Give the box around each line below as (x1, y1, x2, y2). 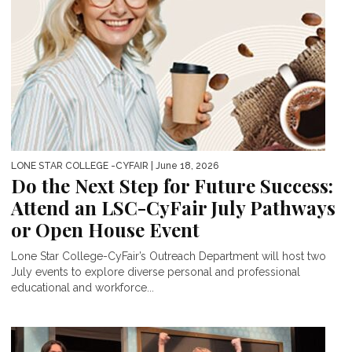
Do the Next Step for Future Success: (11, 173, 333, 199)
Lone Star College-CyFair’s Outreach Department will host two (11, 250, 326, 263)
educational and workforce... (11, 281, 154, 295)
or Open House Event (11, 217, 200, 243)
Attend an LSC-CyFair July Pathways (11, 195, 335, 221)
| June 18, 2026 (148, 160, 218, 172)
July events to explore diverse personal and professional (11, 266, 300, 279)
